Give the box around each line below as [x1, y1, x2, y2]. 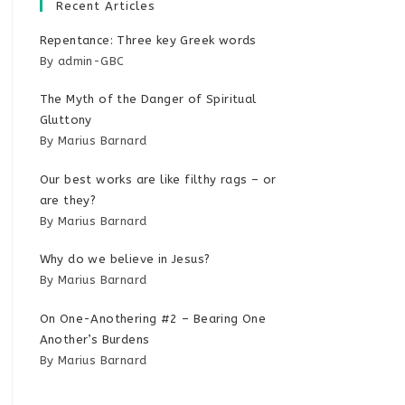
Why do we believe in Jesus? [39, 252, 211, 266]
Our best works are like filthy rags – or [39, 172, 277, 186]
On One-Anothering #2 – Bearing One [39, 311, 267, 325]
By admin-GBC [39, 53, 125, 68]
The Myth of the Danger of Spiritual [39, 92, 257, 106]
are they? [39, 193, 97, 207]
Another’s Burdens [39, 332, 150, 346]
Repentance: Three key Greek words [39, 33, 257, 47]
